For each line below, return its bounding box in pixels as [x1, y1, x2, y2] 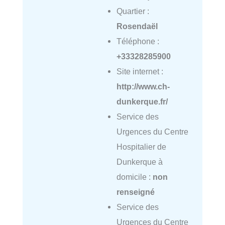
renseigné [116, 187, 155, 197]
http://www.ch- [116, 82, 170, 91]
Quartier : [116, 7, 149, 16]
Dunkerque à [116, 157, 163, 167]
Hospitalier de [116, 142, 166, 152]
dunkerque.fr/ [116, 97, 168, 106]
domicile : [116, 172, 153, 182]
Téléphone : [116, 37, 159, 46]
